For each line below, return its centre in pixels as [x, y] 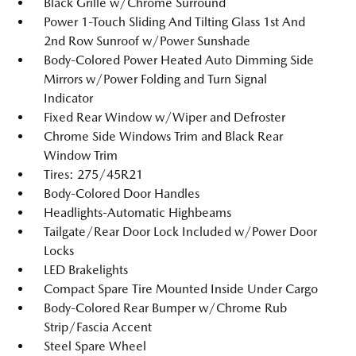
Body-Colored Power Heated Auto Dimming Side [179, 60]
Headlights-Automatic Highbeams [137, 213]
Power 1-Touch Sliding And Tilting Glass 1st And [174, 22]
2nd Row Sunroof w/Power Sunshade [147, 41]
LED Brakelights [86, 270]
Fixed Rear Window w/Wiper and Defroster [164, 117]
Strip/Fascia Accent [98, 327]
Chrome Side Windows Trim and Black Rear [163, 136]
